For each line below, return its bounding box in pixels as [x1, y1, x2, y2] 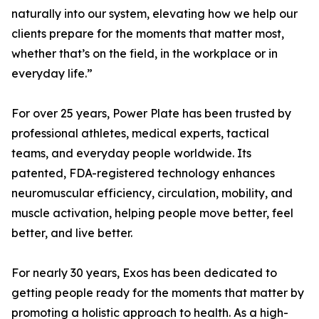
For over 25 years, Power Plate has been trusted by [11, 106, 291, 120]
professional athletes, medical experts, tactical [11, 126, 269, 140]
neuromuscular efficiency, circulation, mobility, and [11, 186, 293, 200]
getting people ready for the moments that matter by [11, 286, 304, 300]
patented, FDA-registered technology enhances [11, 166, 275, 180]
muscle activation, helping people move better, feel [11, 206, 293, 220]
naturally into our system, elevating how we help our [11, 6, 298, 21]
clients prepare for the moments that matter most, [11, 26, 284, 41]
